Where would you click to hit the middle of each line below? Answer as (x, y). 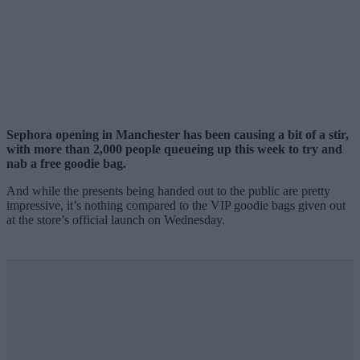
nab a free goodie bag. (66, 163)
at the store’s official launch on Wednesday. (116, 219)
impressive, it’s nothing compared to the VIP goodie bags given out (176, 205)
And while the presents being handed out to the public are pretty (168, 190)
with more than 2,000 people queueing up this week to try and (174, 149)
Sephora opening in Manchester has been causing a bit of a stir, (178, 134)
